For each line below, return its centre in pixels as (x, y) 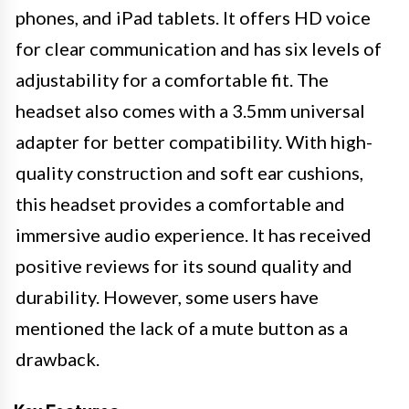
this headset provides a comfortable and (180, 204)
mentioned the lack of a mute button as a (182, 328)
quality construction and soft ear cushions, (189, 173)
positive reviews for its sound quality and (184, 266)
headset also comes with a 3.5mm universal (190, 110)
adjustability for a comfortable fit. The (172, 79)
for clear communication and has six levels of (199, 48)
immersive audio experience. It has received (194, 235)
